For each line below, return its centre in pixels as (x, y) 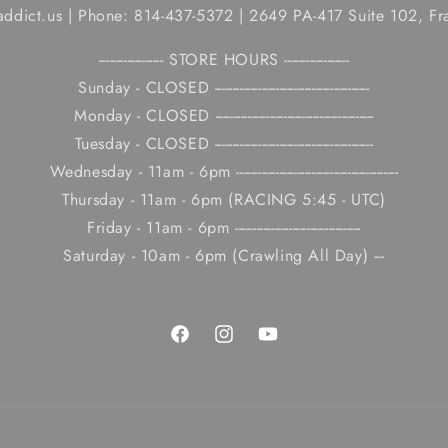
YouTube (283, 344)
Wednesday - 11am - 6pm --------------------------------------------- (224, 171)
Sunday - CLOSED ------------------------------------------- (224, 87)
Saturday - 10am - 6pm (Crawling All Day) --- (224, 255)
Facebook (199, 344)
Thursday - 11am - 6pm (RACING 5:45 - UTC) (224, 199)
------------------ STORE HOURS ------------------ (224, 59)
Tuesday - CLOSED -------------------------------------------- (224, 143)
